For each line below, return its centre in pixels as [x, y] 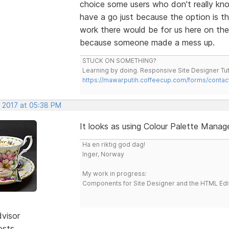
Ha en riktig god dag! [113, 144]
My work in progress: [114, 173]
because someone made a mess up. [147, 42]
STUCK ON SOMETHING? [119, 60]
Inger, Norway [103, 154]
